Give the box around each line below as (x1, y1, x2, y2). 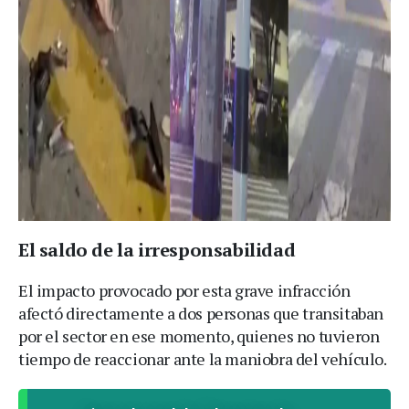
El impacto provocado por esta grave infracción (18, 278, 351, 301)
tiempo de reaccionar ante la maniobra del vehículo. (18, 347, 387, 370)
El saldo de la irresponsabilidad (18, 236, 296, 262)
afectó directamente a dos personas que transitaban (18, 301, 384, 324)
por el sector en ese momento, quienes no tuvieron (18, 324, 380, 347)
